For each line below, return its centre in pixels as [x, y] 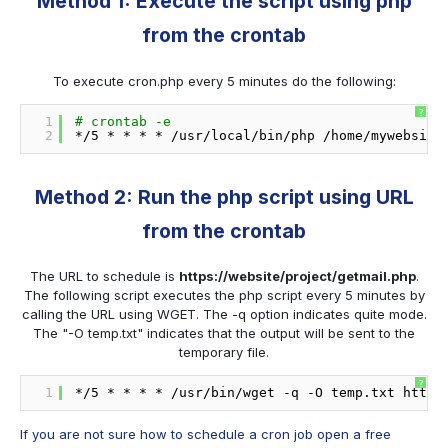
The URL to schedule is [104, 276]
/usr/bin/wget [223, 393]
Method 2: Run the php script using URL [224, 196]
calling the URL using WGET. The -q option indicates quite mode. [224, 314]
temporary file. [224, 352]
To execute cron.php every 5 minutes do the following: [224, 80]
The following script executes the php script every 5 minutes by [224, 295]
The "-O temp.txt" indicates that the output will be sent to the [224, 333]
